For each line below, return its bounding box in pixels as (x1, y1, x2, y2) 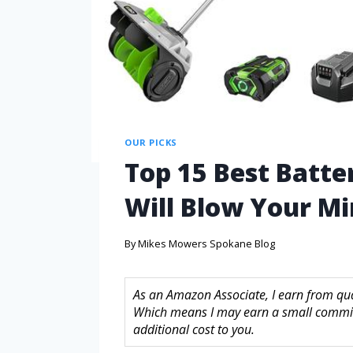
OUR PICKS (124, 136, 178, 148)
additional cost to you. (133, 320, 255, 338)
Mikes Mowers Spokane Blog (138, 236, 276, 251)
